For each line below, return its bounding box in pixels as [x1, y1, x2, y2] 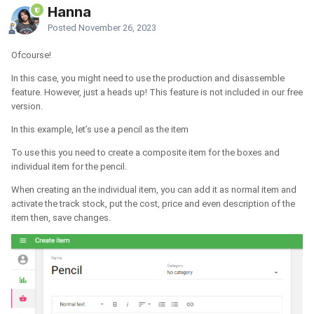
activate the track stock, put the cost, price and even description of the [11, 198, 295, 210]
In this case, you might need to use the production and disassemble [11, 73, 285, 84]
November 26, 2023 [78, 22, 156, 34]
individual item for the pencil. [11, 161, 127, 172]
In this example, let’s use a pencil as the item [11, 124, 191, 135]
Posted [48, 22, 78, 34]
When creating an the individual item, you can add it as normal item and [11, 184, 296, 196]
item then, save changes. [11, 212, 111, 224]
